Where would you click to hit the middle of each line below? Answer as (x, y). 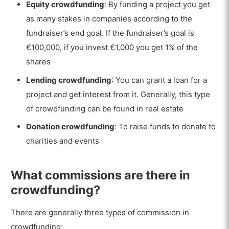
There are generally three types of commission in (100, 213)
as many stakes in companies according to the (109, 19)
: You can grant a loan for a (159, 80)
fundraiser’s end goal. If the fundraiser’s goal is (110, 33)
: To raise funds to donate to (165, 127)
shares (39, 62)
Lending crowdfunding (69, 80)
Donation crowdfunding (71, 127)
